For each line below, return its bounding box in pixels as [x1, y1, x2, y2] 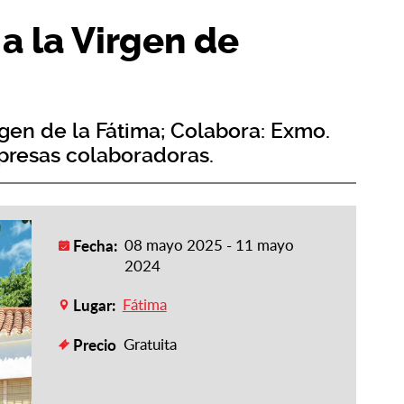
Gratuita [123, 334, 177, 354]
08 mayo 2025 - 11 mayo [124, 234, 294, 255]
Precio [72, 334, 116, 355]
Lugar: [72, 294, 115, 316]
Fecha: [72, 234, 117, 256]
